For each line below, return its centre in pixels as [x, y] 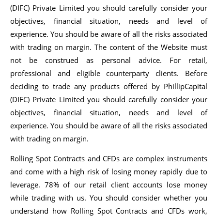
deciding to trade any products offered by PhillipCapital [109, 86]
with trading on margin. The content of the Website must [109, 47]
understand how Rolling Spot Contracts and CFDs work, [109, 211]
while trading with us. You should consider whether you [109, 198]
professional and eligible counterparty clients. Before [109, 73]
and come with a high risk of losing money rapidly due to [109, 172]
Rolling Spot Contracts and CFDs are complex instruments [109, 159]
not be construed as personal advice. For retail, [109, 60]
